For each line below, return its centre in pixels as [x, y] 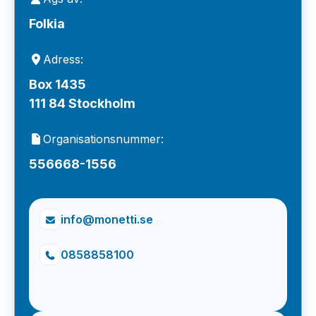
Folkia [47, 24]
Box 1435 [57, 84]
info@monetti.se [107, 219]
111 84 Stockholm [82, 103]
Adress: [63, 59]
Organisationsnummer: [103, 139]
